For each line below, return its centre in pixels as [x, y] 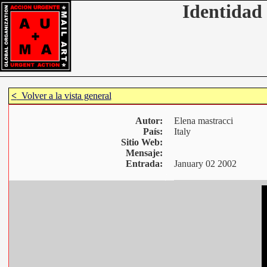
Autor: [149, 121]
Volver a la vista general [64, 96]
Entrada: [145, 164]
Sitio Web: [143, 142]
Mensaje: [145, 153]
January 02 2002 [205, 164]
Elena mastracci [203, 121]
